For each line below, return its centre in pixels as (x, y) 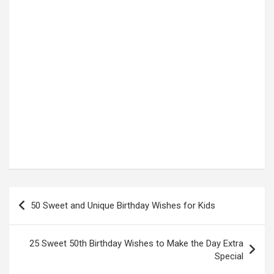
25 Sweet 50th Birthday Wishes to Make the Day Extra (136, 244)
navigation (44, 216)
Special (229, 257)
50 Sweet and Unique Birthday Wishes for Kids (123, 206)
